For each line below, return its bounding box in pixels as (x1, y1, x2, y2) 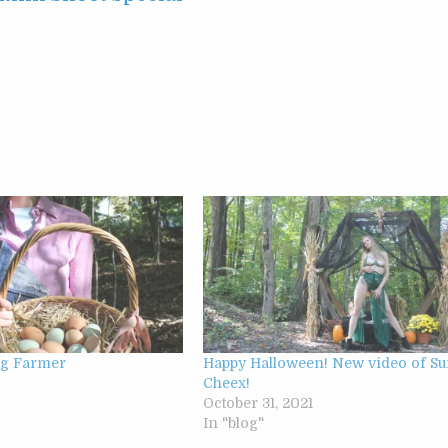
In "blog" (202, 414, 264, 431)
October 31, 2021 (202, 394, 313, 411)
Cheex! (202, 374, 250, 391)
